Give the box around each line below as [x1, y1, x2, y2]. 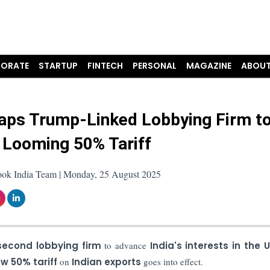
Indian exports [71, 255, 143, 268]
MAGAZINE [186, 60, 232, 72]
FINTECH [87, 60, 124, 72]
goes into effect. [143, 255, 203, 268]
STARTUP [39, 60, 78, 72]
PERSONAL [133, 60, 177, 72]
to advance [104, 239, 150, 251]
